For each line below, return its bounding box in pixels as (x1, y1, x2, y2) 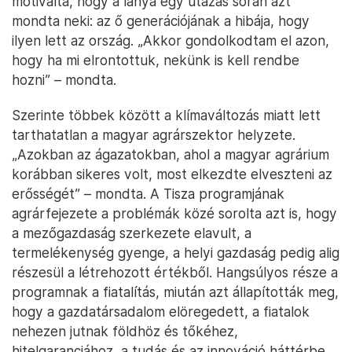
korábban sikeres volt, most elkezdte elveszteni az (12, 166, 332, 183)
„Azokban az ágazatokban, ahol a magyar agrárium (12, 146, 329, 163)
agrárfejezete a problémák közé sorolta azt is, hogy (12, 205, 337, 222)
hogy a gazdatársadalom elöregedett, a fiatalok (12, 303, 310, 321)
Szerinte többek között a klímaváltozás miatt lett (12, 107, 321, 124)
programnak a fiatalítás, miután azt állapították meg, (12, 284, 339, 301)
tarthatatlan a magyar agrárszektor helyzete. (12, 126, 295, 144)
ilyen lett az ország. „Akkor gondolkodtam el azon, (12, 32, 329, 49)
